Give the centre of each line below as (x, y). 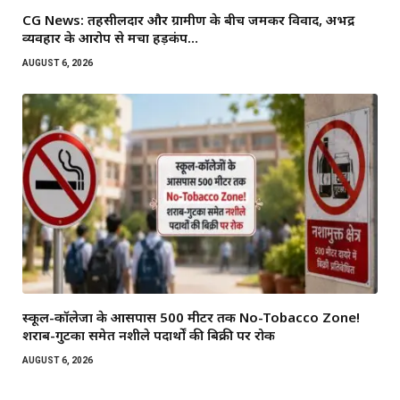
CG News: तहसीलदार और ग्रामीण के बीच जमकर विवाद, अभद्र (188, 19)
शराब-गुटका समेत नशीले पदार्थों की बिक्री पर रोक (149, 334)
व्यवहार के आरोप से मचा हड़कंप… (110, 37)
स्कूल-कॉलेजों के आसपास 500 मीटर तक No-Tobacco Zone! (191, 317)
